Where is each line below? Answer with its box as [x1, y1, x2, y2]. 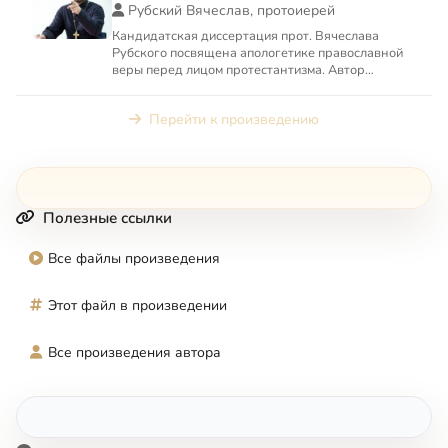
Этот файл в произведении [48, 295, 227, 315]
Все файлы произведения [48, 248, 220, 268]
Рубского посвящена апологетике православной [112, 43, 403, 62]
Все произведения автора [48, 342, 221, 362]
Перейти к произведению [149, 109, 319, 129]
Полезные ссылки [43, 207, 172, 228]
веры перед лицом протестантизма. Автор [112, 60, 365, 79]
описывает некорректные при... [112, 77, 301, 96]
